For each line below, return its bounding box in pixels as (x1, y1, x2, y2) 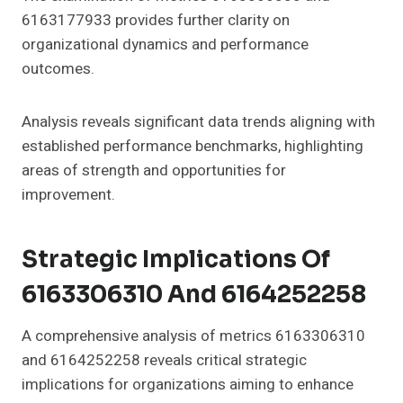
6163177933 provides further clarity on (22, 9, 290, 32)
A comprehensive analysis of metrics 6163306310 (22, 325, 365, 348)
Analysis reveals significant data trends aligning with (22, 111, 375, 134)
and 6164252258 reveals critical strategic (22, 349, 307, 372)
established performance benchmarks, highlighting (22, 135, 363, 158)
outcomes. (22, 58, 94, 81)
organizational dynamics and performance (22, 33, 309, 57)
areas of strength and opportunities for (22, 159, 286, 183)
